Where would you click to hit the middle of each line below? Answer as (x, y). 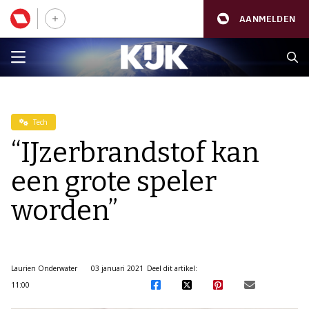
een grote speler (114, 182)
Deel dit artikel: (172, 268)
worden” (64, 211)
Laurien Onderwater (44, 268)
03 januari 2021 (117, 268)
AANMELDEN (267, 19)
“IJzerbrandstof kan (135, 153)
